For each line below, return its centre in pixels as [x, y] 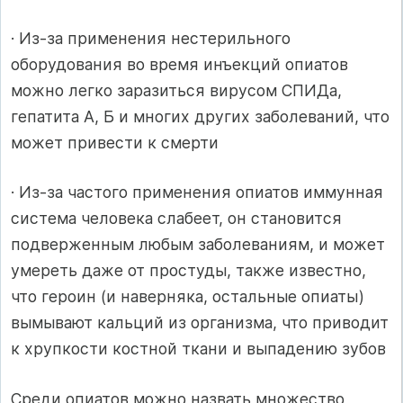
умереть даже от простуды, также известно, [188, 271]
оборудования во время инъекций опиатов [179, 64]
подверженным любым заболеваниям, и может [198, 245]
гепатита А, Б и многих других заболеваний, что [200, 116]
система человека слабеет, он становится [176, 219]
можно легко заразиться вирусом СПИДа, [176, 90]
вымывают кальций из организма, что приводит [200, 323]
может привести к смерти [115, 142]
